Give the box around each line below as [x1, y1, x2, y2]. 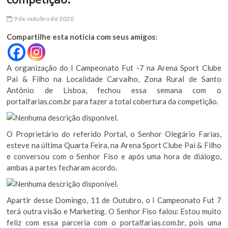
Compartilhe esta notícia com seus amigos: [7, 32, 158, 41]
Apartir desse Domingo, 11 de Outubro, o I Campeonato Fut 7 [7, 195, 221, 205]
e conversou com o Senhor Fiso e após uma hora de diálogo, [7, 151, 221, 161]
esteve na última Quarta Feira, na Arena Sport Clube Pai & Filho [7, 140, 221, 150]
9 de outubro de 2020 [12, 14, 74, 22]
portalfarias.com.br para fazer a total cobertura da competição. [7, 96, 219, 106]
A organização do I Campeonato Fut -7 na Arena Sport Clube [7, 63, 221, 72]
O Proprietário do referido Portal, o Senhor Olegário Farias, [7, 129, 221, 138]
